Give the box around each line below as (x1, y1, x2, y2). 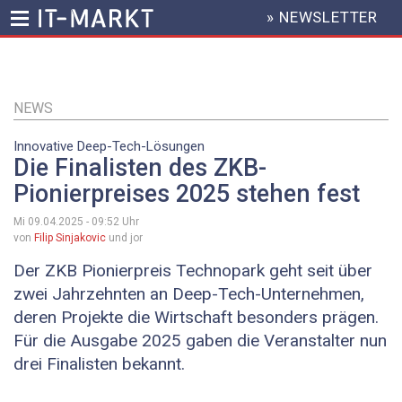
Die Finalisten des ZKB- (13, 153, 267, 183)
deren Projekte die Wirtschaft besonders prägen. (13, 307, 379, 328)
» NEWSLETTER (267, 8, 379, 27)
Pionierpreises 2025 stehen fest (13, 179, 360, 209)
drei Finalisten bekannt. (13, 354, 185, 375)
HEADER (224, 16, 279, 34)
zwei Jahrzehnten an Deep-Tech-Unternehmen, (13, 284, 364, 305)
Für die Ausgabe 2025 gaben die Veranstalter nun (13, 330, 387, 352)
